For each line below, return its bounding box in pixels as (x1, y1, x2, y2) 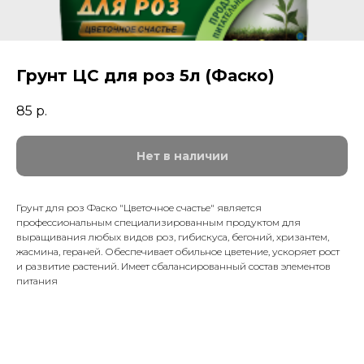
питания (16, 275, 58, 288)
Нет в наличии (136, 149, 228, 164)
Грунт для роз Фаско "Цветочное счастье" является (16, 201, 262, 214)
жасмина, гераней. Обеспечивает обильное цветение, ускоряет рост (16, 245, 340, 258)
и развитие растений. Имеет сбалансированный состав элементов (16, 260, 331, 273)
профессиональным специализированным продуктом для (16, 216, 301, 229)
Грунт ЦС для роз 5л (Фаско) (16, 66, 275, 85)
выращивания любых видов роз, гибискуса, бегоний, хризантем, (16, 231, 329, 244)
